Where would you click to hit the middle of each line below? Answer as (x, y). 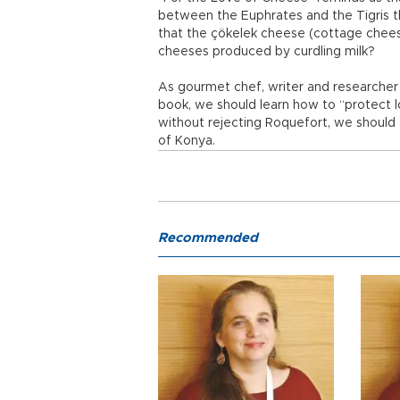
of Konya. (187, 141)
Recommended (208, 238)
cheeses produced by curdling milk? (268, 52)
